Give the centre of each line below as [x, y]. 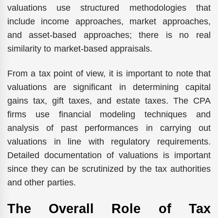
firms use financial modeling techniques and [109, 114]
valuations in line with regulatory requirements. [109, 141]
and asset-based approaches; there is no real [109, 35]
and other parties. [42, 182]
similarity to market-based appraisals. [80, 49]
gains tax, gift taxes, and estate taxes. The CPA [109, 100]
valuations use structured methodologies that [109, 8]
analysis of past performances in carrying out [109, 128]
